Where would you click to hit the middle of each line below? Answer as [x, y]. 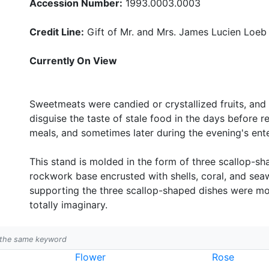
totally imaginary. [68, 205]
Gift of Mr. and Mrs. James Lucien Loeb [175, 32]
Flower [90, 257]
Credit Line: [57, 32]
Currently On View [73, 61]
